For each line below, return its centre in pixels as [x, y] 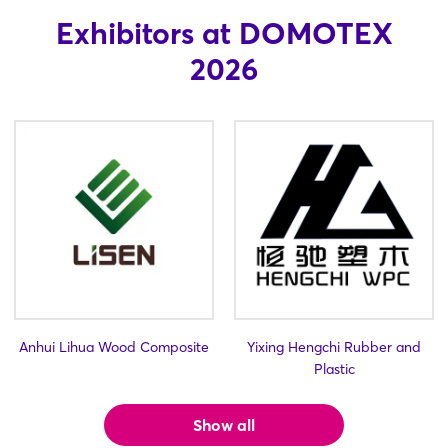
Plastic [334, 369]
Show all [224, 425]
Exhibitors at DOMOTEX [224, 34]
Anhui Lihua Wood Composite [114, 347]
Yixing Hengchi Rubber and [334, 347]
